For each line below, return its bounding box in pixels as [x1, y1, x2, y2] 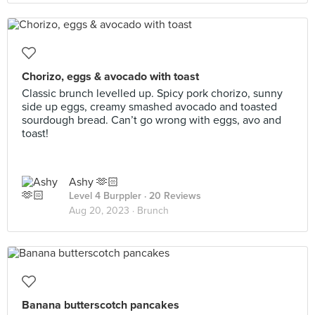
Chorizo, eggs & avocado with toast [22, 70, 199, 84]
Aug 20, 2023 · [69, 205, 137, 217]
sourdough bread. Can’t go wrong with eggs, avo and [22, 113, 281, 127]
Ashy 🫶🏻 [69, 175, 119, 189]
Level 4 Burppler [69, 190, 141, 202]
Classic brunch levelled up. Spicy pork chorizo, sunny [22, 86, 283, 101]
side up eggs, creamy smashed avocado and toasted [22, 100, 277, 114]
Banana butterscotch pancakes [22, 298, 179, 312]
